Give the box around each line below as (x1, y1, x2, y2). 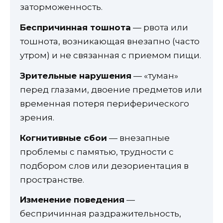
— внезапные (107, 132, 170, 143)
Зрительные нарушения (20, 70, 131, 81)
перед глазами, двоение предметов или (20, 84, 202, 95)
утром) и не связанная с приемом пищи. (20, 50, 201, 61)
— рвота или (131, 22, 188, 33)
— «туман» (131, 70, 178, 81)
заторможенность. (20, 2, 103, 12)
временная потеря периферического (20, 98, 189, 109)
